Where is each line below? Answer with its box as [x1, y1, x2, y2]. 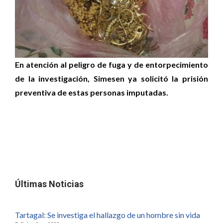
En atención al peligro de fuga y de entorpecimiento [15, 59, 208, 69]
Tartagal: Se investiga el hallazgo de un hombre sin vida [15, 210, 200, 220]
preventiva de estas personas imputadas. [15, 87, 170, 97]
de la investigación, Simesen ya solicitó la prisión [15, 73, 208, 83]
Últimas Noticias [15, 178, 84, 189]
